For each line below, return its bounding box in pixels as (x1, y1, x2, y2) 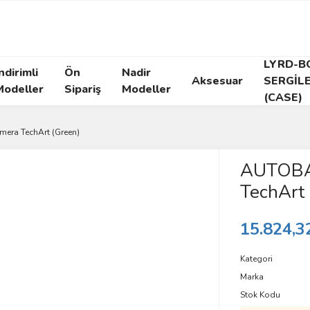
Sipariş (64, 82, 101, 97)
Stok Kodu (239, 289, 280, 300)
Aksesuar (192, 73, 243, 89)
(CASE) (264, 90, 302, 105)
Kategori (239, 253, 273, 264)
